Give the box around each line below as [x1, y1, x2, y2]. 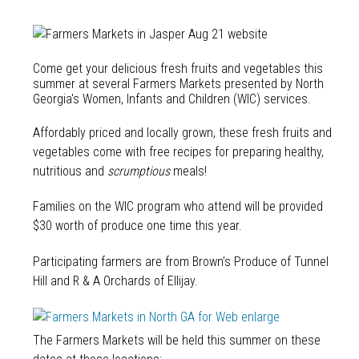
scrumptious [107, 163, 170, 179]
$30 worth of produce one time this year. [32, 218, 242, 234]
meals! [169, 163, 207, 179]
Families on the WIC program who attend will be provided [32, 199, 323, 215]
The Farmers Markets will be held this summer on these [32, 333, 321, 349]
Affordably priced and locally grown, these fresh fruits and [32, 124, 332, 140]
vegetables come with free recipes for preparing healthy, [32, 143, 324, 159]
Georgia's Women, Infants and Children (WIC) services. [32, 91, 311, 107]
